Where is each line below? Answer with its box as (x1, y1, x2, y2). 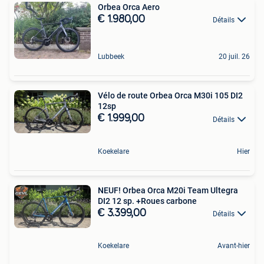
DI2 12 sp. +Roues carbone (98, 196, 197, 206)
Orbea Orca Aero (98, 2, 160, 12)
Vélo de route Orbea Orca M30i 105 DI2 (98, 91, 243, 101)
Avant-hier (217, 241, 250, 250)
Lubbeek (98, 52, 124, 61)
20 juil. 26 (219, 52, 250, 61)
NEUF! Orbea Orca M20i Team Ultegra (98, 185, 238, 195)
